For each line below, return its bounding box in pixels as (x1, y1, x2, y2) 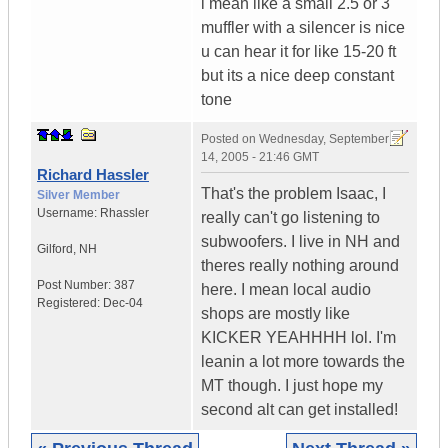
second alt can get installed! (201, 401, 398, 419)
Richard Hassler (37, 166, 149, 184)
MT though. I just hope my (201, 377, 383, 395)
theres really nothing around (201, 257, 399, 275)
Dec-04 (103, 296, 143, 311)
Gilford (37, 242, 73, 257)
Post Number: (37, 278, 114, 293)
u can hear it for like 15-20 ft (201, 43, 396, 61)
